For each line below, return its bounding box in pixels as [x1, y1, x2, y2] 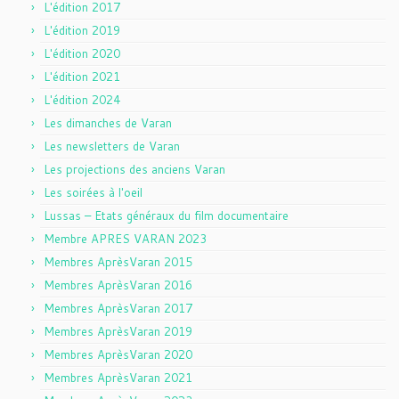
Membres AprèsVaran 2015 [44, 253, 192, 270]
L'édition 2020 [44, 45, 120, 61]
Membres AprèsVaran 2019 [44, 322, 192, 339]
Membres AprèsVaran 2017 [44, 299, 192, 316]
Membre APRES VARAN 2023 [44, 230, 207, 247]
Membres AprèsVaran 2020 [44, 346, 192, 362]
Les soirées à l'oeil [44, 183, 142, 200]
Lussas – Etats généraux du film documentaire [44, 207, 289, 224]
